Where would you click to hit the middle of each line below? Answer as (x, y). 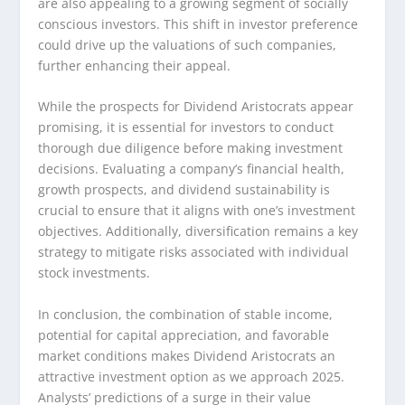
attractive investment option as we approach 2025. (192, 376)
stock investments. (94, 273)
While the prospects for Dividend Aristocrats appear (196, 107)
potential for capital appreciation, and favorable (184, 334)
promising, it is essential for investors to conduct (186, 127)
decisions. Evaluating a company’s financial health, (192, 169)
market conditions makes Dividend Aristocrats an (187, 355)
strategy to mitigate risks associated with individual (194, 252)
